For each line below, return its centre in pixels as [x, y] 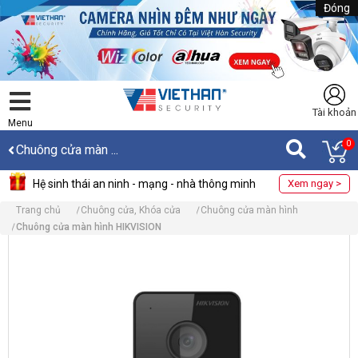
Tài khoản [334, 112]
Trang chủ [38, 210]
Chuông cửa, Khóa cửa [131, 210]
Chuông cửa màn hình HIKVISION [89, 227]
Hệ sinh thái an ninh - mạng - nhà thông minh [144, 183]
